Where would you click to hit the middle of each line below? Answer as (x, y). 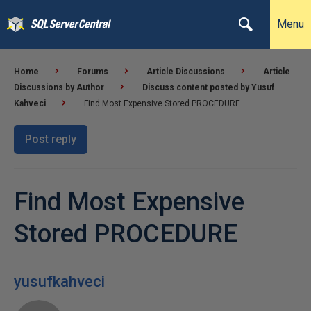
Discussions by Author (59, 87)
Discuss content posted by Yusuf (208, 87)
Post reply (51, 139)
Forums (93, 72)
